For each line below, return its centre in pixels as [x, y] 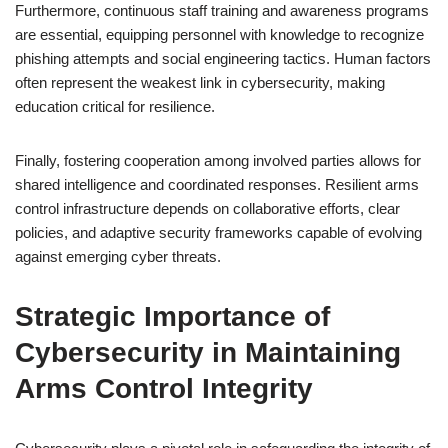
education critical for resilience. [115, 106]
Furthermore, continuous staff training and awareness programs [222, 10]
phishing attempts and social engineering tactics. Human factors [223, 58]
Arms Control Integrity [164, 388]
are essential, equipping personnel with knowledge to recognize [219, 34]
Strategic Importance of [172, 316]
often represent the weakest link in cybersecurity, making [200, 82]
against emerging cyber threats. [118, 256]
